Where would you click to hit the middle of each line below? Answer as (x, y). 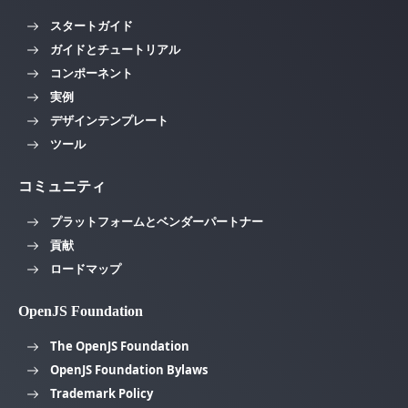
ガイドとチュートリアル (115, 49)
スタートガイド (92, 25)
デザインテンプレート (109, 120)
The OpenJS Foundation (120, 346)
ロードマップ (86, 268)
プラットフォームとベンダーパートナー (157, 221)
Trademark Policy (102, 393)
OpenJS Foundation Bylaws (129, 369)
